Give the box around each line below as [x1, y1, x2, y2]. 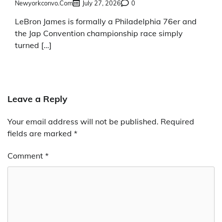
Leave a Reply [7, 93, 67, 105]
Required [161, 116, 194, 127]
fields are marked [7, 128, 74, 139]
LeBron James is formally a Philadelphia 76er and [15, 16, 197, 27]
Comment [7, 151, 45, 161]
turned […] [15, 40, 52, 51]
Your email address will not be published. [7, 116, 159, 127]
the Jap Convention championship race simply [15, 28, 183, 39]
